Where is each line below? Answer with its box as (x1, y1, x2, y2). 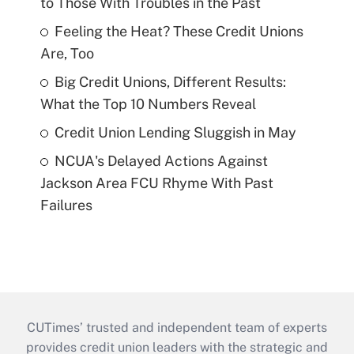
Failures (40, 197, 92, 214)
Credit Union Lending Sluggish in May (54, 124, 296, 141)
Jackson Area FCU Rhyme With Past (40, 175, 273, 192)
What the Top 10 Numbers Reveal (40, 96, 256, 113)
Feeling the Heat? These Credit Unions (54, 23, 303, 40)
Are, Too (40, 45, 94, 62)
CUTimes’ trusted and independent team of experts (27, 320, 327, 336)
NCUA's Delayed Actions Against (54, 153, 268, 170)
